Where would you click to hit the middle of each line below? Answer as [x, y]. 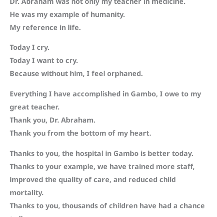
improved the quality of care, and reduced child [93, 179]
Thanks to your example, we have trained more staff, [102, 166]
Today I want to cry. [44, 60]
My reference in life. [45, 27]
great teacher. [35, 107]
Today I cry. [30, 47]
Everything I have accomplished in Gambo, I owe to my [105, 94]
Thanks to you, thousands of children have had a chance [107, 205]
